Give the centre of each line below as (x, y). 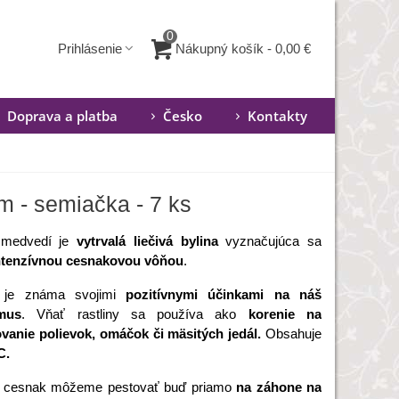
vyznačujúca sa (270, 241)
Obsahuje (292, 334)
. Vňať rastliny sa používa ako (135, 314)
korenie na (285, 314)
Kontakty (277, 116)
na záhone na (279, 387)
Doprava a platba (62, 116)
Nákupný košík (220, 49)
